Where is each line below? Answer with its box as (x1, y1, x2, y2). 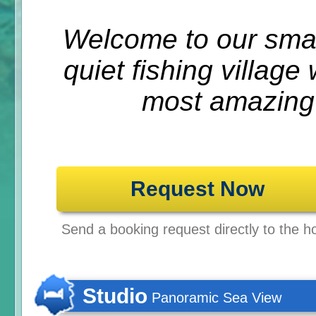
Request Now (130, 177, 265, 201)
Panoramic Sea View (152, 290, 281, 306)
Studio (83, 284, 147, 308)
